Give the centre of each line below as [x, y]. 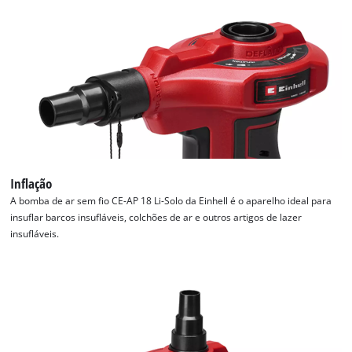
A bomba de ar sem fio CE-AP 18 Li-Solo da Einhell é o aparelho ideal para [171, 201]
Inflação [31, 184]
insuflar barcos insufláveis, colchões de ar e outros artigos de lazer [156, 218]
